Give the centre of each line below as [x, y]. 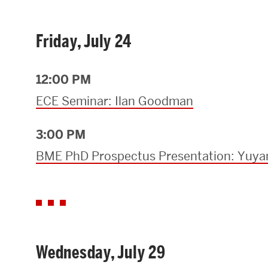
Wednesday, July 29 [101, 253]
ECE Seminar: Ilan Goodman [115, 101]
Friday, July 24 [84, 42]
